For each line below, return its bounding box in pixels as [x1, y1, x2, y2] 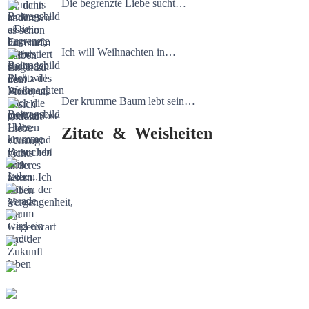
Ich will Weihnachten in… [61, 46, 176, 59]
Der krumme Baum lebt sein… [61, 95, 195, 108]
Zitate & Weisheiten [61, 124, 212, 143]
